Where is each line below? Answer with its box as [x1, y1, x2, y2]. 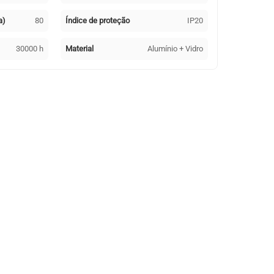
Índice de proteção [65, 15, 130, 25]
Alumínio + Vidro [147, 43, 203, 53]
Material [65, 43, 94, 53]
